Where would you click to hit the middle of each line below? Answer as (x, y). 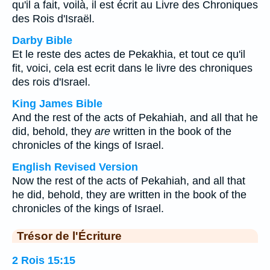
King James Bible (57, 104)
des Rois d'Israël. (53, 19)
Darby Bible (42, 40)
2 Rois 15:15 (44, 260)
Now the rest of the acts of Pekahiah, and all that (129, 181)
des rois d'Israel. (51, 82)
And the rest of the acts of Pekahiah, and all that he (135, 118)
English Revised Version (75, 167)
